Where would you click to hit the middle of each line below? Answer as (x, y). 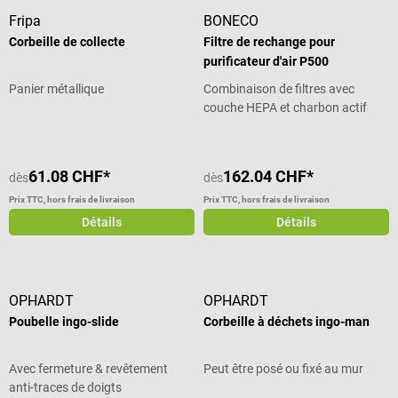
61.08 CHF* (69, 177)
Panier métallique (56, 89)
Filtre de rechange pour (270, 42)
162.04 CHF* (269, 177)
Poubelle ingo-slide (64, 322)
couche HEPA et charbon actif (286, 108)
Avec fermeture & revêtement (88, 369)
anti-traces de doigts (65, 388)
